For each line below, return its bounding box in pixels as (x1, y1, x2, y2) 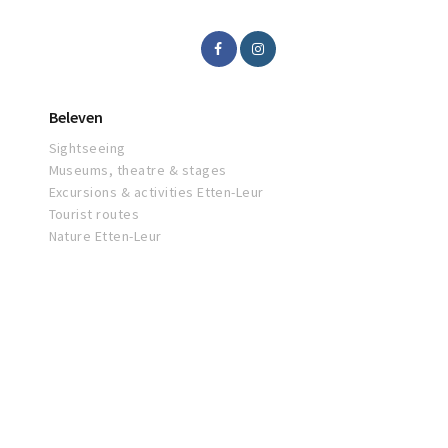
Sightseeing (48, 139, 126, 158)
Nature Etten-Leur (48, 227, 162, 246)
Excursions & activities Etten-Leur (48, 183, 264, 202)
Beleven (48, 107, 103, 128)
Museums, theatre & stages (48, 161, 227, 180)
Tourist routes (48, 205, 140, 224)
